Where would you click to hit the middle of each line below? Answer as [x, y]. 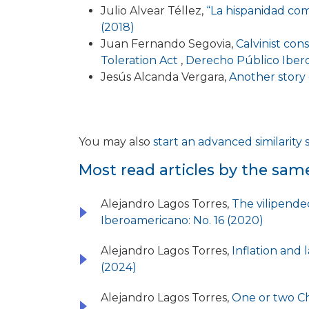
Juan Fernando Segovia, [168, 44]
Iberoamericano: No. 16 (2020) [182, 221]
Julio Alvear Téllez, [153, 11]
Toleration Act [141, 61]
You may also [116, 142]
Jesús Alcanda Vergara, [165, 77]
